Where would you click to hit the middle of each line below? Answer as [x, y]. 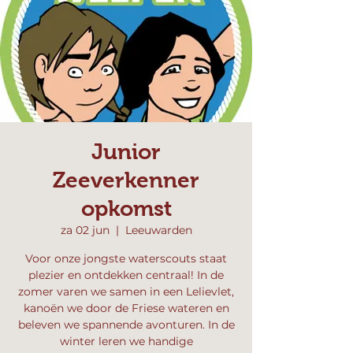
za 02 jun [85, 230]
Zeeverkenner [126, 180]
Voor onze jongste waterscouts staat [126, 258]
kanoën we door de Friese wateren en [126, 308]
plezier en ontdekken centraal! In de [126, 275]
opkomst [126, 208]
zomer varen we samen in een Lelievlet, [126, 292]
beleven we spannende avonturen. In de [126, 325]
